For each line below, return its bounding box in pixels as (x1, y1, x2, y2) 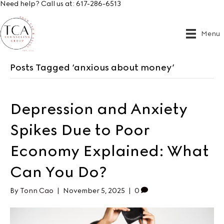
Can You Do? (10, 162, 107, 181)
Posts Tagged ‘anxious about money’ (10, 62, 174, 73)
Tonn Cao (20, 186, 53, 195)
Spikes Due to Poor (10, 120, 150, 139)
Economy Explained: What (10, 141, 209, 160)
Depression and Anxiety (10, 99, 187, 118)
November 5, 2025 (63, 186, 125, 195)
